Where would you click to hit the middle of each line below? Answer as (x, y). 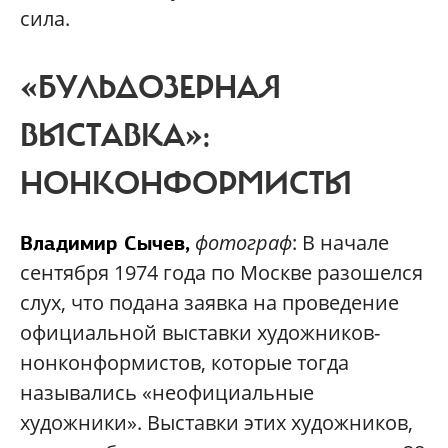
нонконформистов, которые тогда (184, 362)
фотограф (243, 242)
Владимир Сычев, (105, 242)
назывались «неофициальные (167, 392)
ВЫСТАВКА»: (115, 135)
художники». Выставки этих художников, (216, 422)
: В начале (340, 242)
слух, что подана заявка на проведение (209, 302)
